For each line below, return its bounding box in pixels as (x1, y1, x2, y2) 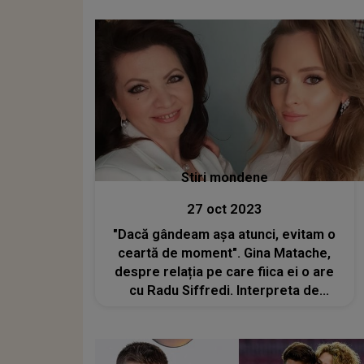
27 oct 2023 (186, 201, 262, 217)
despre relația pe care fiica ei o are (115, 264, 335, 279)
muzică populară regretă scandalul (116, 301, 332, 317)
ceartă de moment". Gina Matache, (118, 245, 331, 261)
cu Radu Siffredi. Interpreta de (129, 283, 320, 298)
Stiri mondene (180, 170, 268, 185)
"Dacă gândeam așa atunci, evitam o (113, 227, 336, 242)
